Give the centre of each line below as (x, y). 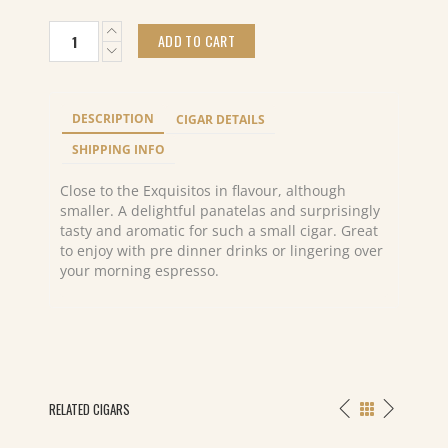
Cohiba (71, 29)
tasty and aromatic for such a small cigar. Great (219, 230)
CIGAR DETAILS (220, 119)
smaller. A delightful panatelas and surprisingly (220, 210)
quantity (76, 89)
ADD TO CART (196, 40)
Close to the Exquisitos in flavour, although (203, 190)
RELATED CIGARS (89, 409)
